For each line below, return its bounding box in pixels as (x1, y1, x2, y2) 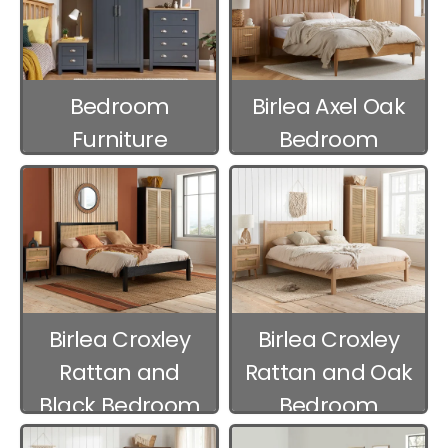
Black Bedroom (38, 389, 201, 421)
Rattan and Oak (244, 356, 413, 388)
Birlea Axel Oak (251, 90, 406, 122)
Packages (68, 156, 171, 188)
